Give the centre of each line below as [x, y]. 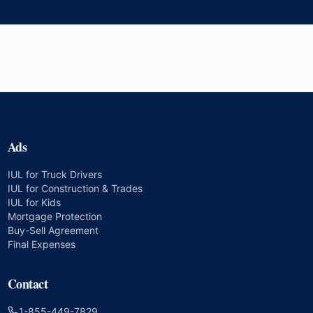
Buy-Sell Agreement [53, 230]
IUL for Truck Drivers [54, 174]
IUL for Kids [34, 202]
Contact [28, 284]
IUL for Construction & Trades [75, 188]
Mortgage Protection [54, 216]
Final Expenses [41, 244]
